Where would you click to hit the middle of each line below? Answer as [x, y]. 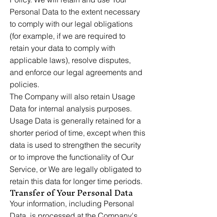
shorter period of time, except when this [77, 133]
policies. [24, 84]
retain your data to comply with [62, 48]
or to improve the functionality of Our [72, 157]
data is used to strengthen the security [75, 145]
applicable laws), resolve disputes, [70, 60]
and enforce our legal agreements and [76, 72]
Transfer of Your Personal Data [71, 193]
